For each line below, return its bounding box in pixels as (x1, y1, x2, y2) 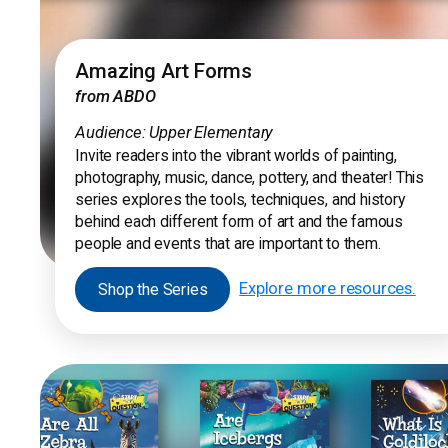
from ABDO (75, 86, 156, 106)
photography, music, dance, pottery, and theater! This (75, 167, 425, 187)
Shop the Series (98, 280, 208, 300)
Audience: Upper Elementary (75, 122, 274, 142)
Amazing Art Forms (75, 58, 253, 83)
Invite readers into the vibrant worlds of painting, (75, 145, 397, 165)
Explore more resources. (239, 278, 416, 298)
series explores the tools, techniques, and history (75, 189, 405, 209)
